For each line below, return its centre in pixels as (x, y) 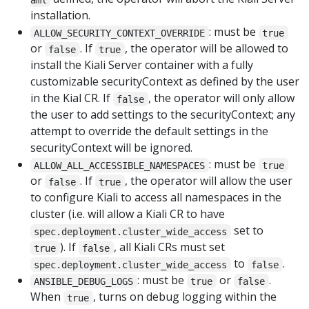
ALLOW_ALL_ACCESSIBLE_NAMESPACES (120, 165)
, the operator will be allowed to (206, 49)
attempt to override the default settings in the (149, 131)
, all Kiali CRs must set (169, 247)
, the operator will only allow (221, 98)
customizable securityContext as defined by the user (165, 82)
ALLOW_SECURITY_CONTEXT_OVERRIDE (120, 33)
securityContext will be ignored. (111, 148)
